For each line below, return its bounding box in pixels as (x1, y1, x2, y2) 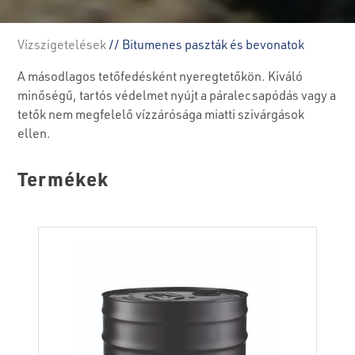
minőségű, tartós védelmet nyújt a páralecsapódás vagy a (17, 86, 337, 103)
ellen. (17, 124, 52, 141)
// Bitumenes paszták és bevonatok (106, 36, 305, 52)
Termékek (17, 166, 109, 191)
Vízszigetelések (17, 36, 107, 52)
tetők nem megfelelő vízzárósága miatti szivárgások (17, 105, 305, 122)
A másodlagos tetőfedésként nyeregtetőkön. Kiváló (17, 67, 303, 84)
